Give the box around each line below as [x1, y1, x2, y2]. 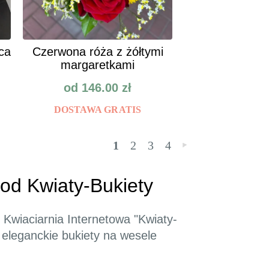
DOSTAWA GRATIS [53, 104, 142, 115]
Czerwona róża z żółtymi [32, 45, 163, 59]
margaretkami [61, 58, 134, 72]
